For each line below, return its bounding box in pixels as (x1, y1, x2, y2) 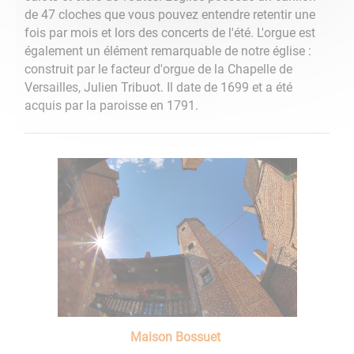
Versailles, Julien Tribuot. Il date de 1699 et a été (24, 80, 293, 96)
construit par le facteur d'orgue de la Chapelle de (24, 62, 293, 77)
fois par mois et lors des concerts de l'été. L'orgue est (24, 25, 316, 41)
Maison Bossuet (130, 330, 220, 345)
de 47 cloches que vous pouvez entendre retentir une (24, 7, 316, 23)
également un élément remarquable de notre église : (24, 43, 312, 59)
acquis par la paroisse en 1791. (24, 98, 199, 114)
